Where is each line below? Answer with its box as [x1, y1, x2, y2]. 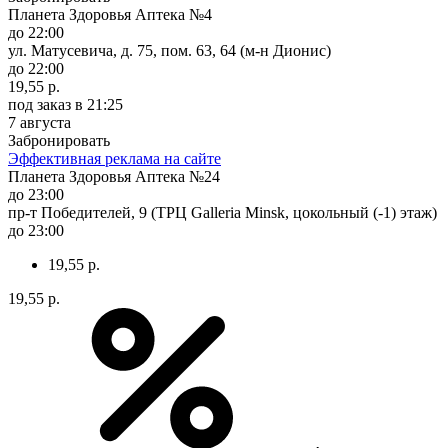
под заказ [8, 95, 71, 113]
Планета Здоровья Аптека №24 [8, 167, 220, 185]
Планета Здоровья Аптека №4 [8, 5, 212, 23]
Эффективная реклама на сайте [8, 149, 221, 167]
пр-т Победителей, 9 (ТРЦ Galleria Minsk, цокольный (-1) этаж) [8, 203, 437, 221]
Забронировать [8, 131, 110, 149]
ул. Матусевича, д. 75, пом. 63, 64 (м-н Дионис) [8, 41, 331, 59]
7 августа [8, 113, 71, 131]
